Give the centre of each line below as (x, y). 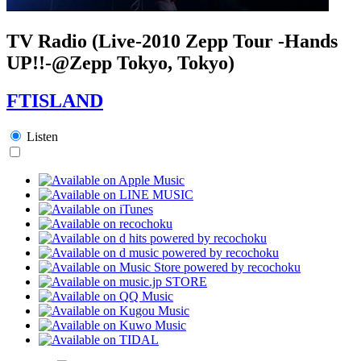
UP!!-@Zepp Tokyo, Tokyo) (120, 62)
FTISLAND (55, 100)
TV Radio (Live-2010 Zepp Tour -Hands (172, 41)
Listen (42, 136)
